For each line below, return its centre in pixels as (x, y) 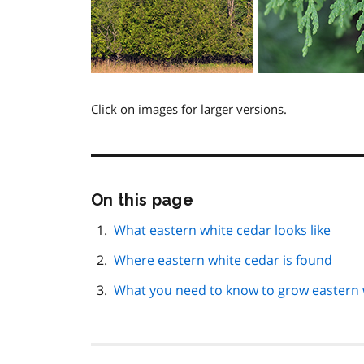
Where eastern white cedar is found (223, 260)
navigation (240, 243)
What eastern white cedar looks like (222, 230)
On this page (142, 200)
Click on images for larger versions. (189, 109)
